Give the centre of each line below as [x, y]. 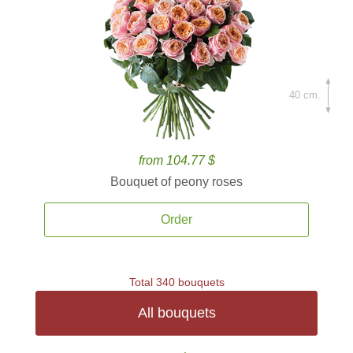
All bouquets [176, 313]
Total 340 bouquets [176, 282]
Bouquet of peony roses [176, 182]
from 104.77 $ [176, 160]
